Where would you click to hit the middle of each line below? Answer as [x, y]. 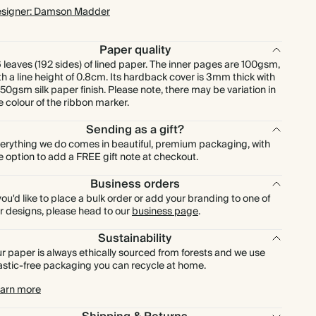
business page [165, 212]
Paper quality [135, 50]
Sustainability [135, 238]
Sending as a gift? [135, 130]
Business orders [135, 184]
